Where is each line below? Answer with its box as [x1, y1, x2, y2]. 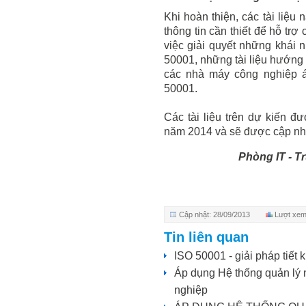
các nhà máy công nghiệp [164, 68, 302, 81]
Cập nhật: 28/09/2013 [178, 210, 250, 219]
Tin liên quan [164, 229, 249, 245]
